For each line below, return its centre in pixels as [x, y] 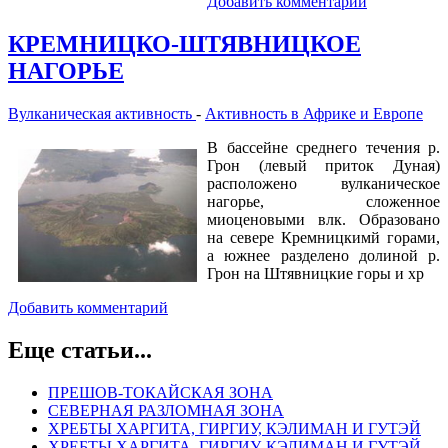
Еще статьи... [80, 349]
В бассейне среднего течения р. [323, 148]
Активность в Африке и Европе [314, 114]
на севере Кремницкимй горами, [323, 238]
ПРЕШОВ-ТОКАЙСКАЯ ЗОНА [160, 392]
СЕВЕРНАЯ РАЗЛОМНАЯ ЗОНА [166, 410]
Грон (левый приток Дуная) [323, 166]
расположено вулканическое [323, 184]
